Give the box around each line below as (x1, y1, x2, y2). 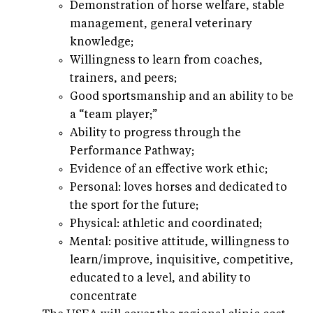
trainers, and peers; (70, 73, 177, 85)
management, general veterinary (70, 18, 252, 30)
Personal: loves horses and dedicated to (70, 182, 287, 194)
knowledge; (70, 36, 133, 48)
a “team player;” (70, 109, 157, 121)
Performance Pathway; (70, 145, 194, 157)
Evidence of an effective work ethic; (70, 163, 268, 175)
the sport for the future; (70, 200, 198, 212)
